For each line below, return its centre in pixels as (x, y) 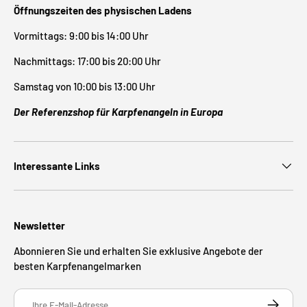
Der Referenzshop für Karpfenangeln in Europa (118, 111)
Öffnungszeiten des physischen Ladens (103, 10)
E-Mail (26, 295)
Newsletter (39, 225)
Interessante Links (57, 165)
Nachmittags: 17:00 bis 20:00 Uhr (87, 61)
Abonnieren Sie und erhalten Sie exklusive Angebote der (138, 250)
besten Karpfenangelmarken (77, 266)
